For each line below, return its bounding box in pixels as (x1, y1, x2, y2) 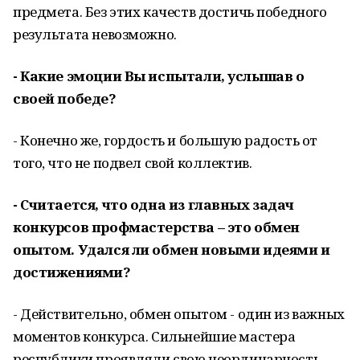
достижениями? (13, 263, 131, 281)
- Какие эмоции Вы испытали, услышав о (13, 67, 305, 85)
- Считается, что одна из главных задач (13, 195, 295, 214)
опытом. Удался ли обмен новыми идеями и (13, 240, 330, 259)
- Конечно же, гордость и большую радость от (13, 131, 317, 149)
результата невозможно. (13, 25, 177, 43)
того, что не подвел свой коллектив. (13, 153, 252, 172)
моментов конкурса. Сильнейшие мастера (13, 327, 296, 346)
